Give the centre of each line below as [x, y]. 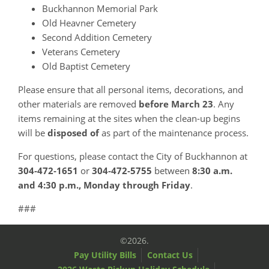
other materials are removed [78, 104]
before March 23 [176, 104]
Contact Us [170, 255]
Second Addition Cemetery [97, 37]
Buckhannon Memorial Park [100, 8]
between [172, 170]
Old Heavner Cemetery [89, 23]
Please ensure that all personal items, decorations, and [131, 89]
